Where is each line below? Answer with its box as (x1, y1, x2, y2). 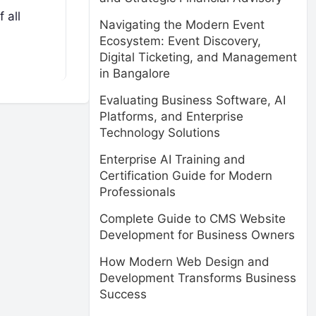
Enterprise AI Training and (99, 152, 245, 166)
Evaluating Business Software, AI (99, 93, 286, 107)
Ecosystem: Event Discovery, (99, 34, 261, 48)
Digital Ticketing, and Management (99, 50, 297, 64)
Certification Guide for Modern (99, 169, 272, 183)
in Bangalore (99, 66, 170, 80)
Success (99, 287, 147, 301)
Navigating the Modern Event (99, 18, 265, 32)
